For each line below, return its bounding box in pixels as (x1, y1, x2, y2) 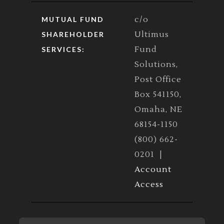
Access (134, 179, 163, 189)
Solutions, (134, 59, 178, 69)
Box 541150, (134, 89, 181, 99)
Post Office (134, 74, 181, 84)
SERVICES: (41, 44, 85, 53)
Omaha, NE (134, 104, 182, 114)
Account (134, 164, 171, 174)
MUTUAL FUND (41, 14, 104, 23)
